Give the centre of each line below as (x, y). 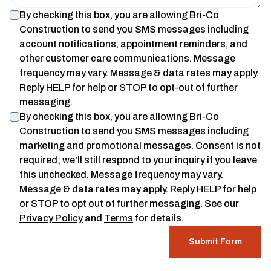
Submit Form (215, 242)
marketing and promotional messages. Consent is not (140, 145)
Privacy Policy (51, 218)
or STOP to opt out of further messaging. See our (129, 204)
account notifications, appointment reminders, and (133, 44)
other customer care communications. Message (127, 58)
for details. (159, 218)
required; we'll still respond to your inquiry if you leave (138, 160)
